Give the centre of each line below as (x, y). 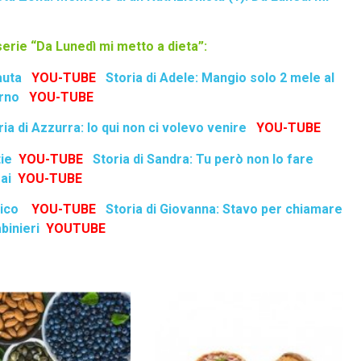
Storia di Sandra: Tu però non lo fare (203, 159)
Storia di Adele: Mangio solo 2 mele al (220, 77)
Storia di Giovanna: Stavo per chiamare (224, 210)
